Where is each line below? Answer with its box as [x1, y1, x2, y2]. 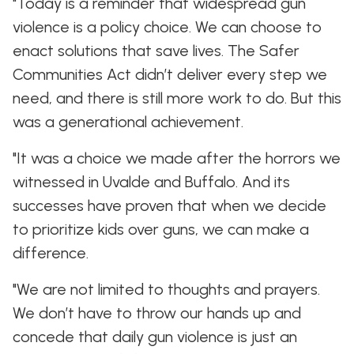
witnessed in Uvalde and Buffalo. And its [13, 172, 290, 191]
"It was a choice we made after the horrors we [13, 149, 341, 168]
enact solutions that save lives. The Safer [13, 41, 299, 60]
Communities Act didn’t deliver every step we [13, 65, 327, 84]
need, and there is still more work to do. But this [13, 88, 341, 107]
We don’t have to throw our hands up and [13, 303, 301, 322]
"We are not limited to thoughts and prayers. [13, 280, 320, 299]
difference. [13, 243, 88, 262]
